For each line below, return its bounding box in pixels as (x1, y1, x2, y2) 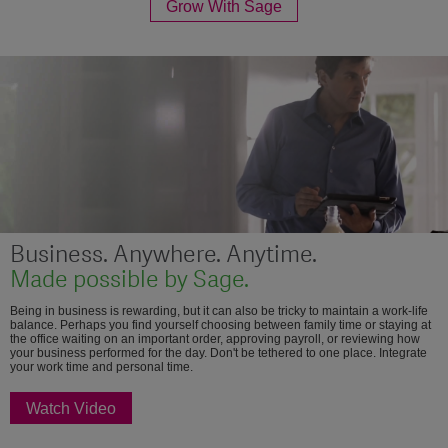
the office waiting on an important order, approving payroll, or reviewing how (10, 331, 420, 346)
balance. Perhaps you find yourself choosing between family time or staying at (10, 317, 431, 332)
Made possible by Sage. (10, 264, 249, 296)
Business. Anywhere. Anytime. (10, 239, 317, 271)
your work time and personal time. (10, 359, 193, 374)
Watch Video (26, 399, 116, 417)
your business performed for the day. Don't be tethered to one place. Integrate (10, 345, 427, 360)
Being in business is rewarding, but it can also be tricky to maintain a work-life (10, 303, 428, 318)
